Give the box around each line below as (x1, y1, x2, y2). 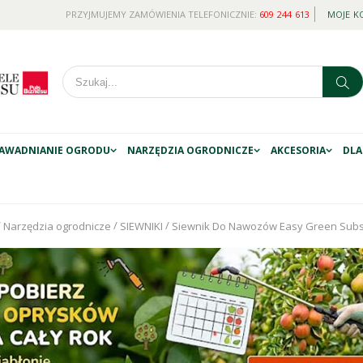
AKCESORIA (271, 143, 326, 157)
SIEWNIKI (120, 218, 163, 233)
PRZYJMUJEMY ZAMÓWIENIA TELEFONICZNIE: (65, 8, 259, 20)
